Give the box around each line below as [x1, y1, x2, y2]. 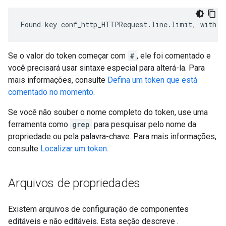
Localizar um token [40, 144, 107, 153]
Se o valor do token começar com [8, 51, 128, 61]
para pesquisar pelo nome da [92, 120, 196, 129]
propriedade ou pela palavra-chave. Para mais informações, [8, 132, 216, 141]
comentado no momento [8, 87, 93, 97]
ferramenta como [8, 120, 70, 129]
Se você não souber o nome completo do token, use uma [8, 107, 208, 117]
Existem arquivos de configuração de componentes [8, 204, 189, 214]
